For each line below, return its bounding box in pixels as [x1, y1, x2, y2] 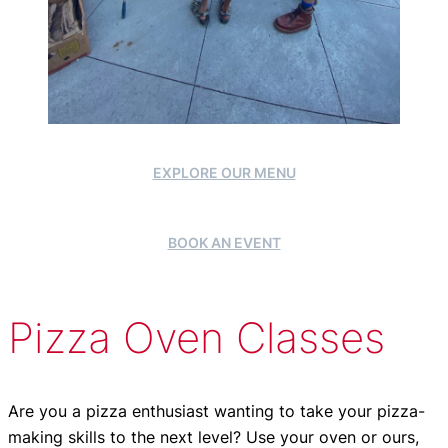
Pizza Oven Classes [8, 312, 385, 364]
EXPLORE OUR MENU [152, 164, 296, 182]
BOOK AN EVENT [167, 234, 281, 252]
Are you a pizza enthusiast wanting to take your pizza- [8, 400, 425, 421]
